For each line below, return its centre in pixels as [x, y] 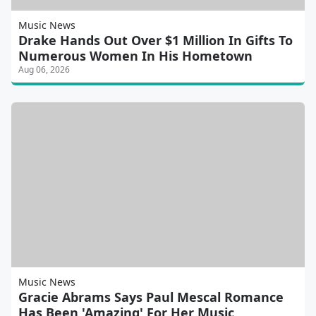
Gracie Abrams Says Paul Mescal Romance [151, 297]
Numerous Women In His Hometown [135, 56]
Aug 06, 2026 [44, 70]
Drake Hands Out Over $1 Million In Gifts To [156, 41]
